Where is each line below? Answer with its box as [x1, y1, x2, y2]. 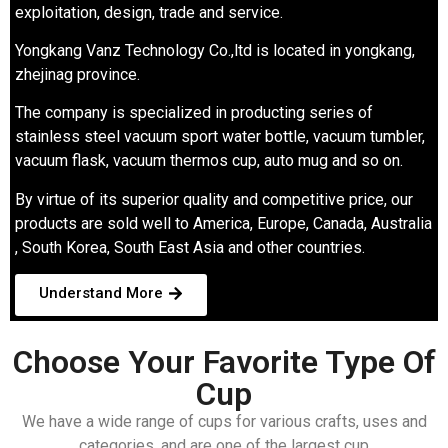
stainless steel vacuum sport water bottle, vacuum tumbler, [15, 127, 425, 147]
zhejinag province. [15, 65, 140, 85]
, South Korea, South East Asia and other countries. [15, 237, 365, 257]
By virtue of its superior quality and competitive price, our [15, 189, 413, 209]
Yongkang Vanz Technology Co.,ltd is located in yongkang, [15, 41, 415, 61]
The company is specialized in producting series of [15, 103, 373, 123]
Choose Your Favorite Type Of [12, 343, 436, 382]
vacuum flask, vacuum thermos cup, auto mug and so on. [15, 151, 403, 171]
